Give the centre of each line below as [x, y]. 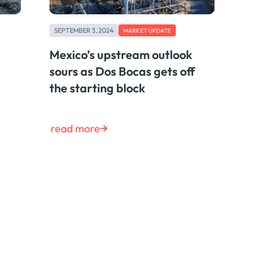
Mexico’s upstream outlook [121, 55]
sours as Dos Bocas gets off [122, 72]
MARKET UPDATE [147, 31]
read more [75, 128]
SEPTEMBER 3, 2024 [84, 31]
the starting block [97, 88]
